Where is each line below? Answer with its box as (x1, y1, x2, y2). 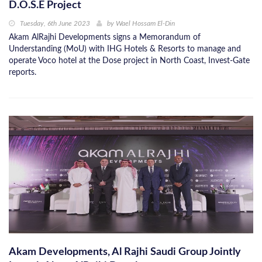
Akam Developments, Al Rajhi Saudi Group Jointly (9, 247, 241, 258)
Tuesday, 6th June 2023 (20, 20, 90, 27)
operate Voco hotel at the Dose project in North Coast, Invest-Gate (9, 57, 250, 65)
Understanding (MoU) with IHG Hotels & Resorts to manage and (9, 45, 241, 54)
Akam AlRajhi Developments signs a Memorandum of (9, 33, 201, 42)
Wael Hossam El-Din (116, 20, 175, 27)
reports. (9, 68, 36, 77)
